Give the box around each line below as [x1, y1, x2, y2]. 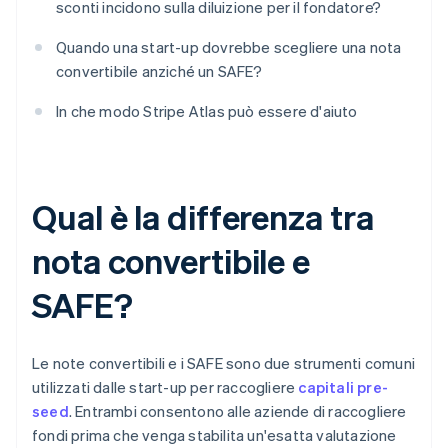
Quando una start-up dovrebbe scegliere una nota [56, 37, 402, 58]
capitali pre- [298, 377, 389, 398]
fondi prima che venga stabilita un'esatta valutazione [32, 425, 397, 446]
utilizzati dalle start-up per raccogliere [32, 377, 299, 398]
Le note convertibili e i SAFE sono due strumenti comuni [32, 353, 416, 374]
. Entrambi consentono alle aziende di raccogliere [68, 401, 407, 422]
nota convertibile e [32, 239, 311, 283]
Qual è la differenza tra [32, 195, 374, 239]
